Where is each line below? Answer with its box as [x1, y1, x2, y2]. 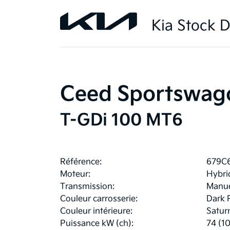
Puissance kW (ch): [60, 219, 133, 229]
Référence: [60, 157, 102, 167]
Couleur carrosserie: [60, 194, 138, 204]
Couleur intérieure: [60, 206, 132, 217]
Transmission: [60, 182, 114, 192]
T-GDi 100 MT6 [60, 110, 183, 131]
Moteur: [60, 169, 90, 180]
